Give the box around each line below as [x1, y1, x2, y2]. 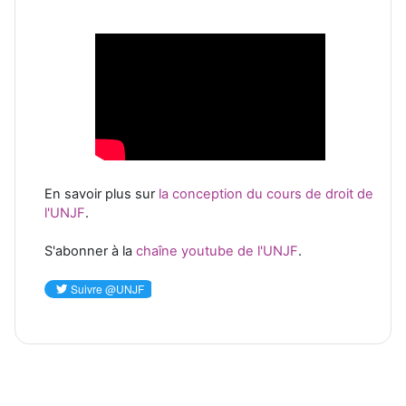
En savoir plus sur [44, 185, 159, 202]
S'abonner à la [44, 242, 136, 259]
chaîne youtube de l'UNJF [136, 242, 298, 259]
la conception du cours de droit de [159, 185, 373, 202]
